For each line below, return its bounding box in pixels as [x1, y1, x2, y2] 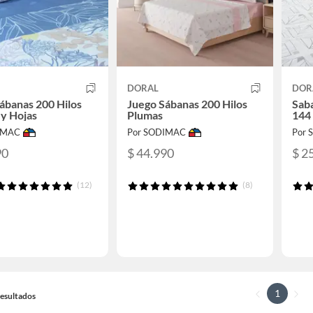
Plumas [126, 108, 163, 122]
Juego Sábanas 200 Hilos [126, 97, 247, 111]
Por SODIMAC [126, 126, 186, 138]
